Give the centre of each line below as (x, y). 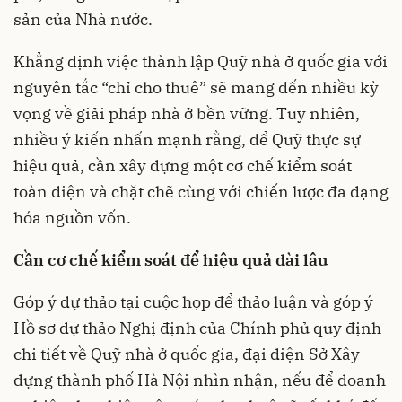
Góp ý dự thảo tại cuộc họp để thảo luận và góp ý (193, 301)
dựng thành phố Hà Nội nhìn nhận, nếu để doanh (200, 380)
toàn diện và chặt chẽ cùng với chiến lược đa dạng (201, 191)
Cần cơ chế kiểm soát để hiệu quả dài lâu (171, 259)
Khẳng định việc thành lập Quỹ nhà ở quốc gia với (201, 61)
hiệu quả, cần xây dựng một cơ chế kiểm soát (183, 165)
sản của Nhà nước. (83, 19)
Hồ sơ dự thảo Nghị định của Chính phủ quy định (197, 328)
